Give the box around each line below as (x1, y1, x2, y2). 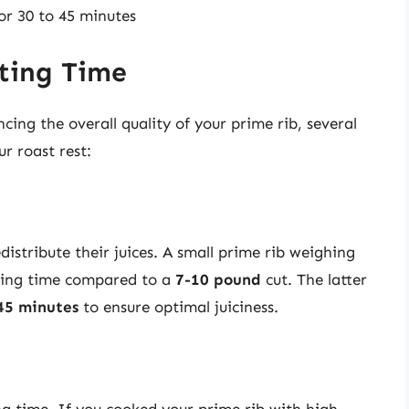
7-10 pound (175, 270, 261, 289)
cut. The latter (261, 270, 367, 289)
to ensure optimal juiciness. (79, 298, 278, 317)
